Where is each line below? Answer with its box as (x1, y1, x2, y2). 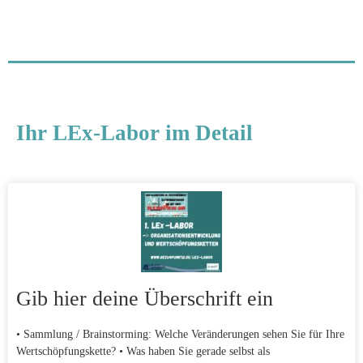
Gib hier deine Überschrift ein (16, 287, 273, 311)
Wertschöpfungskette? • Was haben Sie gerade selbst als (16, 345, 270, 358)
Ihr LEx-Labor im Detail (16, 121, 253, 146)
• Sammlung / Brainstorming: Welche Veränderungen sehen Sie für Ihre (16, 328, 344, 341)
